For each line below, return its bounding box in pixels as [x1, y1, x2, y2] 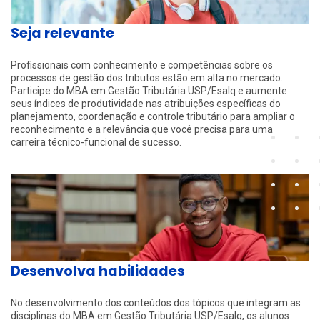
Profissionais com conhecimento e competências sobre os [11, 59, 273, 71]
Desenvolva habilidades [11, 261, 185, 281]
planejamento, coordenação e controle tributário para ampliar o [11, 110, 295, 122]
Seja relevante [11, 23, 114, 43]
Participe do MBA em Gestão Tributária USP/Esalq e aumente [11, 84, 287, 96]
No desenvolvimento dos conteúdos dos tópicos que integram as [11, 296, 301, 309]
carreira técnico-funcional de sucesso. [11, 136, 181, 148]
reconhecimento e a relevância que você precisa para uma [11, 123, 273, 135]
